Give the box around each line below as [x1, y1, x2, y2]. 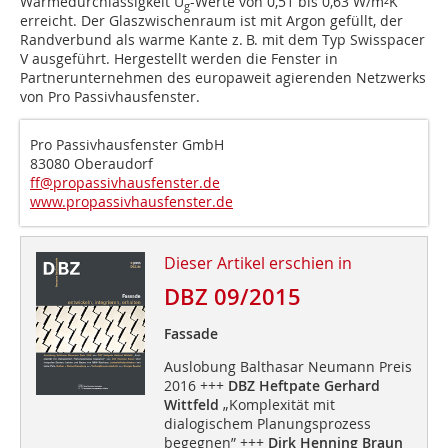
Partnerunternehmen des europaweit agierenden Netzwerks [20, 68, 426, 88]
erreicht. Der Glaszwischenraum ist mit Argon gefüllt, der [20, 11, 403, 31]
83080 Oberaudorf [30, 154, 153, 174]
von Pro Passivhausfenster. [20, 87, 200, 107]
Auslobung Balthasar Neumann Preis [163, 357, 412, 377]
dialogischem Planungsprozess [163, 414, 371, 434]
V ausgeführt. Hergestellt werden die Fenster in [20, 49, 338, 69]
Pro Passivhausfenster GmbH [30, 135, 224, 155]
